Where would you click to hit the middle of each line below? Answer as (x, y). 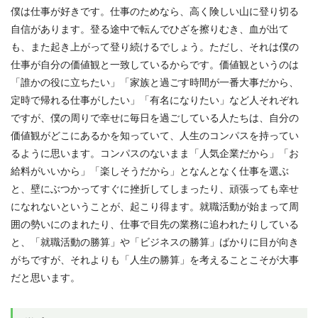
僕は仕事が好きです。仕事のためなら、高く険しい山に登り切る (155, 11)
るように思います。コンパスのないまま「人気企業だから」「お (155, 153)
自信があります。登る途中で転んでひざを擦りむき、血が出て (150, 29)
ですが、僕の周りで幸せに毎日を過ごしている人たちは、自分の (155, 117)
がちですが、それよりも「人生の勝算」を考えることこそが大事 (155, 259)
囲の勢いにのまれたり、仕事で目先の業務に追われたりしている (155, 224)
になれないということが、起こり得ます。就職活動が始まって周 (155, 206)
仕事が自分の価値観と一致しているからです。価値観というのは (155, 64)
